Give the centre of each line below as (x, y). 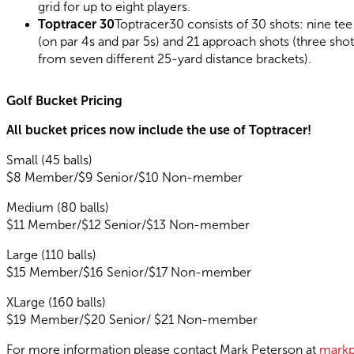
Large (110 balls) (51, 255)
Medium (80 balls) (58, 208)
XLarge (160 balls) (56, 303)
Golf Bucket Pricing (64, 101)
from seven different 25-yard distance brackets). (175, 59)
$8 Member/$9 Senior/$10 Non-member (124, 178)
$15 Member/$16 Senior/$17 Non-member (129, 273)
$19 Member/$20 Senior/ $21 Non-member (132, 320)
